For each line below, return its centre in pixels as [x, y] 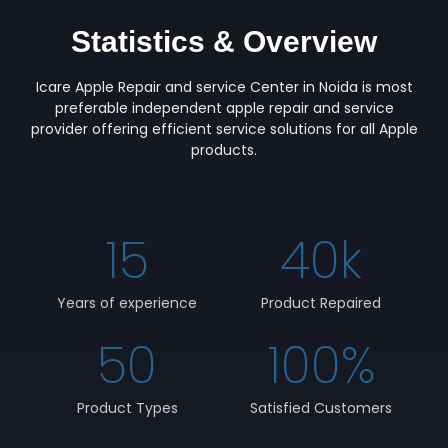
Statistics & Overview [224, 42]
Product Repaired [321, 302]
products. [224, 150]
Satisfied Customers [321, 407]
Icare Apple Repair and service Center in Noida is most [224, 87]
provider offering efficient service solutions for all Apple [224, 129]
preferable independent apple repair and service [224, 108]
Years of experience [127, 302]
